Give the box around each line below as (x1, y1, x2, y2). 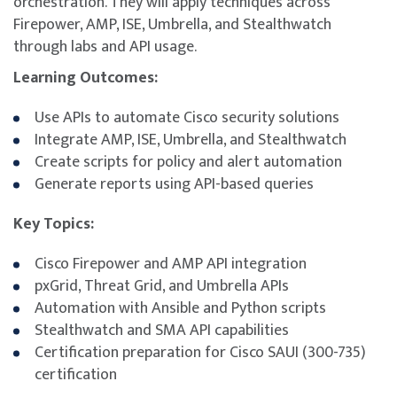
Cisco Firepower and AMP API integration (35, 250, 307, 277)
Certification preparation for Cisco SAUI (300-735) (35, 339, 366, 366)
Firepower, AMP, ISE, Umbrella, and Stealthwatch (13, 11, 331, 38)
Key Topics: (13, 210, 94, 237)
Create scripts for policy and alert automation (35, 148, 342, 175)
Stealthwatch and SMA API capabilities (35, 316, 289, 344)
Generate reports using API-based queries (35, 170, 314, 198)
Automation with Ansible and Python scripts (35, 294, 326, 322)
